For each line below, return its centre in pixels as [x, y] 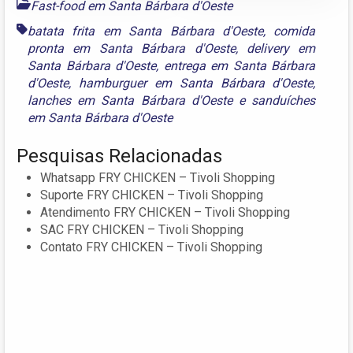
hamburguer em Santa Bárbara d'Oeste [196, 83]
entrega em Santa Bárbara [240, 65]
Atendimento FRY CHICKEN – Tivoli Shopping [165, 212]
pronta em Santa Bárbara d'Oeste [132, 48]
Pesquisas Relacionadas [119, 156]
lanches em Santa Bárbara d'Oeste [130, 100]
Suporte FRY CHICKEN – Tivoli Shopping [152, 195]
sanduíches [284, 100]
